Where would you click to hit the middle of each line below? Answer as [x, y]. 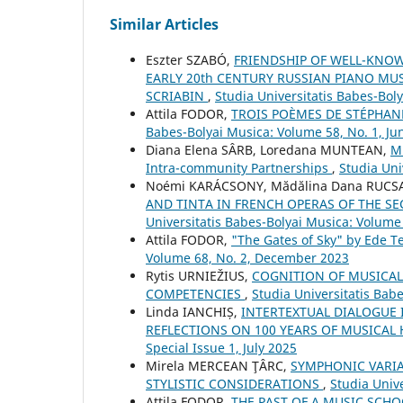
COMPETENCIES [195, 294]
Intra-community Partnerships [239, 168]
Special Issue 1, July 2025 [221, 348]
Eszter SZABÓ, [190, 60]
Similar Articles [164, 25]
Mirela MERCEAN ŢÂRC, [218, 366]
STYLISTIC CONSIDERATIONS [234, 384]
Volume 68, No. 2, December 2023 [247, 258]
